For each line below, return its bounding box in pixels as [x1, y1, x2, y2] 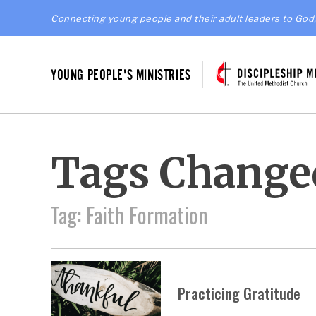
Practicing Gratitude [178, 281, 300, 304]
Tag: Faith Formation [51, 199, 208, 231]
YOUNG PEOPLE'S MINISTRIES [51, 66, 191, 83]
